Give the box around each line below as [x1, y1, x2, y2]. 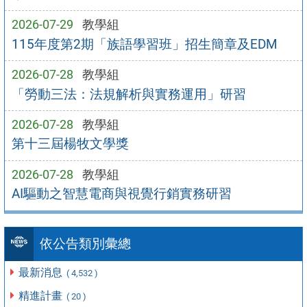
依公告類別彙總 [39, 236, 131, 252]
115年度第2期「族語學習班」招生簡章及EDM [11, 36, 278, 52]
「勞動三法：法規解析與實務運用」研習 [11, 86, 246, 102]
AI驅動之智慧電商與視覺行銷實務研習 [11, 186, 232, 202]
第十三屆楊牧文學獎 [11, 136, 129, 152]
